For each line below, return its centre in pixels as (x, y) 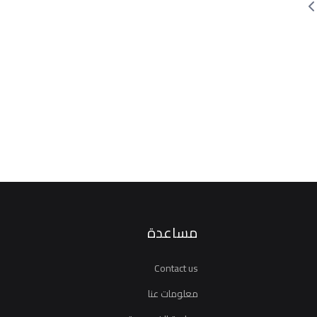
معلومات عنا (173, 294)
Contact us (176, 268)
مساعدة (173, 232)
